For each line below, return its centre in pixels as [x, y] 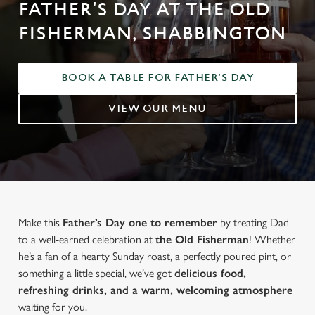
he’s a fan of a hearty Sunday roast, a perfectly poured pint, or [155, 256]
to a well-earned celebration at [87, 239]
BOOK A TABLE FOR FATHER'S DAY [157, 78]
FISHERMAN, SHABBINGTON [152, 34]
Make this [40, 223]
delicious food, [210, 273]
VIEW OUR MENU [157, 109]
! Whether [272, 239]
